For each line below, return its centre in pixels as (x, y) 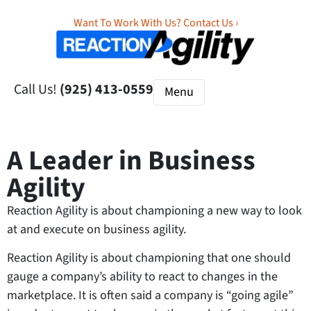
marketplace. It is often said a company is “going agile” (150, 296)
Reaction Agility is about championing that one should (149, 258)
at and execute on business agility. (96, 229)
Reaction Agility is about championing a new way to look (154, 210)
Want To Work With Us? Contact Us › (155, 23)
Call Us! (35, 89)
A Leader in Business (131, 160)
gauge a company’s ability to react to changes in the (142, 277)
